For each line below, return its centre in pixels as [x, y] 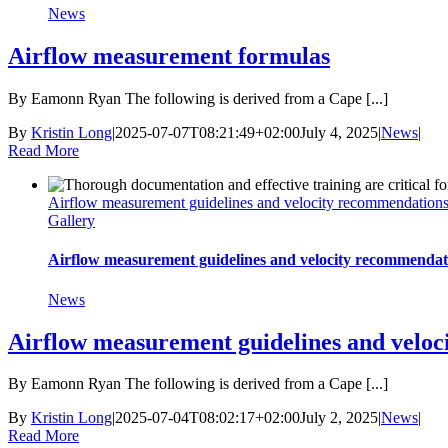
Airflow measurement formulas [169, 56]
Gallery [71, 221]
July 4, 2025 [339, 133]
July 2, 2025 [339, 418]
